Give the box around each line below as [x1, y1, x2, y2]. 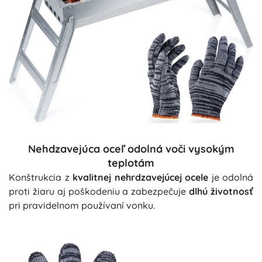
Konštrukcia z [9, 171, 73, 183]
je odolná [208, 171, 253, 183]
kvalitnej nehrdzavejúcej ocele [73, 171, 208, 183]
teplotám [108, 156, 154, 170]
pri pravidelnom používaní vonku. [9, 199, 155, 211]
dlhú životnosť [189, 185, 254, 197]
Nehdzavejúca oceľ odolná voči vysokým [27, 142, 235, 156]
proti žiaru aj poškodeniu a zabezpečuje [9, 185, 189, 197]
